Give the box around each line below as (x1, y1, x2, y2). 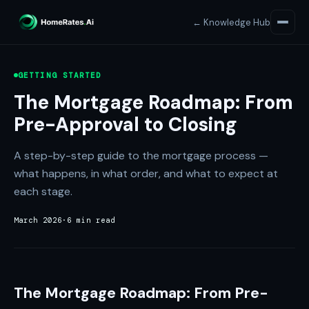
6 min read (67, 215, 115, 225)
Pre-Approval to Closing (14, 112, 237, 137)
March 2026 (14, 215, 62, 225)
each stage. (14, 184, 72, 199)
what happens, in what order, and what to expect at (14, 166, 278, 181)
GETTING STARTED (18, 70, 102, 80)
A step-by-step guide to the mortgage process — (14, 148, 268, 163)
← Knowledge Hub (192, 16, 270, 28)
